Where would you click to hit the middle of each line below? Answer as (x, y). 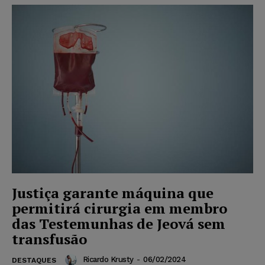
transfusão (49, 239)
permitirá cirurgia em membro (119, 209)
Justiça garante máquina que (113, 193)
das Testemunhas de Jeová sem (119, 224)
